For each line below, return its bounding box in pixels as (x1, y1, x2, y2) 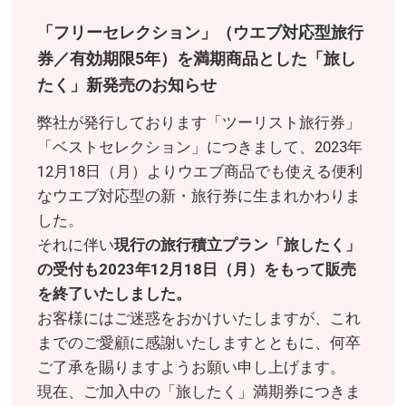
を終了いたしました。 (37, 285, 192, 304)
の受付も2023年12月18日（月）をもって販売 (37, 260, 357, 279)
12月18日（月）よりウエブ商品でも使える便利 (37, 162, 363, 181)
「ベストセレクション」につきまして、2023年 (37, 138, 363, 157)
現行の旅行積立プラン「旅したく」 (114, 236, 362, 255)
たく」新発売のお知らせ (37, 75, 217, 95)
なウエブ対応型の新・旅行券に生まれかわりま (37, 187, 362, 206)
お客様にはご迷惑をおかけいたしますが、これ (37, 309, 362, 328)
